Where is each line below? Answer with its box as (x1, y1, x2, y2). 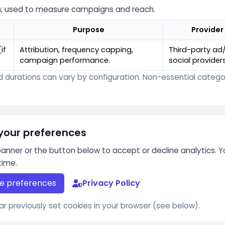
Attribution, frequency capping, (20, 45, 134, 55)
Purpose (72, 25, 104, 35)
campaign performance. (20, 55, 110, 66)
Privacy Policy (82, 177, 140, 189)
